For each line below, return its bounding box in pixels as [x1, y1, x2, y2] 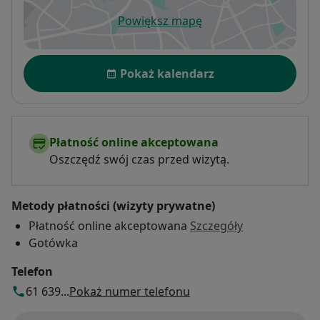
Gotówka [29, 235, 78, 251]
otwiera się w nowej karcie [159, 20, 302, 36]
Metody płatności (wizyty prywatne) [11, 198, 215, 214]
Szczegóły [190, 218, 243, 234]
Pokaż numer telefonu [69, 284, 190, 300]
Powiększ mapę [118, 13, 202, 29]
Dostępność [23, 54, 97, 71]
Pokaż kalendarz [120, 66, 214, 82]
